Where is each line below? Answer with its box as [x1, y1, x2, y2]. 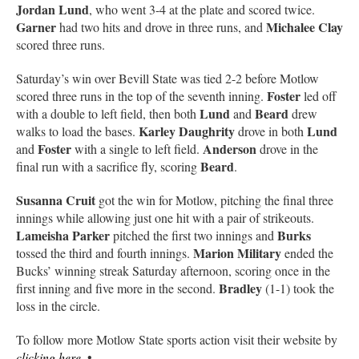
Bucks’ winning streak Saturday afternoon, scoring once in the [16, 261, 330, 279]
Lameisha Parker [16, 225, 110, 244]
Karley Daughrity [139, 121, 235, 140]
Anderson [203, 139, 256, 158]
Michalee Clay [266, 17, 343, 36]
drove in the [256, 139, 318, 157]
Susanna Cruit [16, 190, 95, 209]
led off [301, 87, 337, 104]
